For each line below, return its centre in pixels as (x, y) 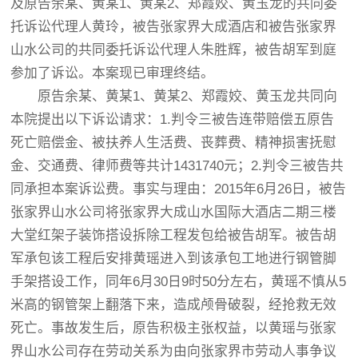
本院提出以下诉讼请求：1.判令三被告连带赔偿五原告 (173, 119)
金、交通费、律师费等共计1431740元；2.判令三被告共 (177, 166)
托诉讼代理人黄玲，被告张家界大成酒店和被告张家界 (174, 27)
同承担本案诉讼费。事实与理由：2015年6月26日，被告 (179, 189)
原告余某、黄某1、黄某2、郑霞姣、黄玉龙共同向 (174, 96)
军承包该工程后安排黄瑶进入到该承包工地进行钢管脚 (174, 259)
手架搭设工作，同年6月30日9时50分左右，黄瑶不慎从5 (179, 282)
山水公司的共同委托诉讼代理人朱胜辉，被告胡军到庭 (174, 50)
